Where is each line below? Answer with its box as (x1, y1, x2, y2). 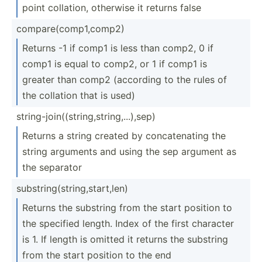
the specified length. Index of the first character (22, 217, 234, 229)
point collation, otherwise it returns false (22, 1, 201, 13)
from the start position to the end (22, 249, 171, 261)
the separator (22, 161, 82, 173)
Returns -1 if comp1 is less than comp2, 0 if (22, 42, 213, 54)
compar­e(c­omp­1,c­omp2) (16, 22, 125, 35)
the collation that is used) (22, 89, 135, 101)
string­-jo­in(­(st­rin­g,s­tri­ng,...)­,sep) (16, 110, 156, 122)
